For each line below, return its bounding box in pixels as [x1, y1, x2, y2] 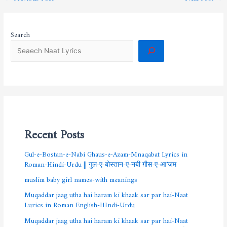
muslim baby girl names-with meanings [24, 169, 138, 187]
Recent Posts [24, 117, 85, 146]
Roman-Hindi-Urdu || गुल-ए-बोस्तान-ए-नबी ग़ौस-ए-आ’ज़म [24, 154, 177, 171]
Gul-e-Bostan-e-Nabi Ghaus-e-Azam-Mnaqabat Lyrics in [24, 143, 188, 161]
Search [11, 24, 30, 42]
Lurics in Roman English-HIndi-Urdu [24, 195, 135, 212]
